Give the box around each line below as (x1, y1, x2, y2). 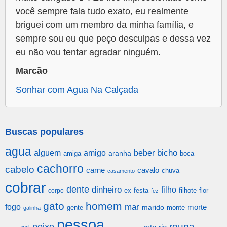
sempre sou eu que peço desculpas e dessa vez (16, 33, 211, 44)
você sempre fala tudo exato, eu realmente (16, 6, 188, 17)
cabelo (5, 164, 34, 175)
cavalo (137, 166, 159, 175)
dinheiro (92, 185, 122, 195)
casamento (107, 168, 135, 174)
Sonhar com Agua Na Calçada (16, 85, 138, 95)
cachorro (37, 162, 84, 176)
